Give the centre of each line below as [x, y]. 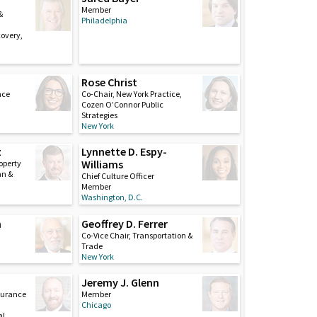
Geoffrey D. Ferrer [124, 223]
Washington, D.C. [112, 197]
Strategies [99, 115]
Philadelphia [104, 21]
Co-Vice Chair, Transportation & [137, 235]
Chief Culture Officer [117, 176]
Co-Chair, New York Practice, [131, 94]
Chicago [96, 304]
